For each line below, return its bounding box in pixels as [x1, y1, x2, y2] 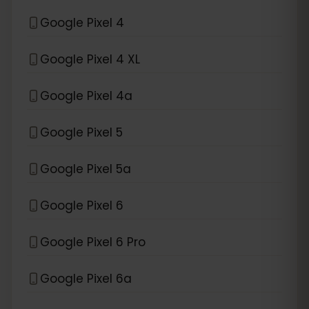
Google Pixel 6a [40, 270, 132, 287]
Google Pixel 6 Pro [40, 233, 146, 250]
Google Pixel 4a [40, 87, 132, 104]
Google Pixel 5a [40, 160, 131, 177]
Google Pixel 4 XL [40, 50, 140, 68]
